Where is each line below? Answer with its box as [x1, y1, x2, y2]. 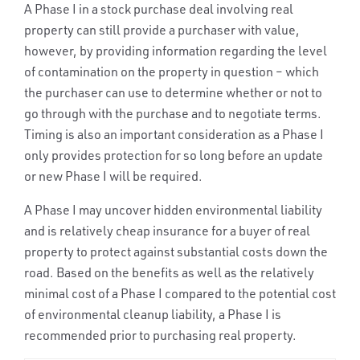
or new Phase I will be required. [24, 168, 202, 185]
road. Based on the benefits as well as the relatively [24, 264, 314, 281]
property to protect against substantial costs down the [24, 243, 328, 260]
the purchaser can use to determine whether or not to [24, 84, 322, 101]
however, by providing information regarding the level [24, 43, 327, 59]
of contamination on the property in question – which [24, 63, 319, 80]
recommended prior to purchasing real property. [24, 327, 297, 344]
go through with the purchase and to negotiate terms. [24, 105, 321, 122]
